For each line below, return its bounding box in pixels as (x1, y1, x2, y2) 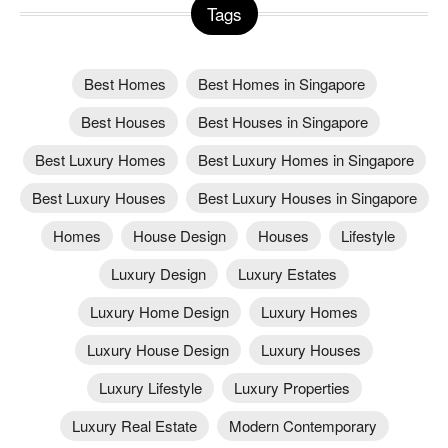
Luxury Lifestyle (98, 376, 202, 398)
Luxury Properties (233, 376, 350, 398)
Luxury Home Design (90, 300, 229, 322)
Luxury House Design (87, 338, 229, 360)
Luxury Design (111, 262, 206, 284)
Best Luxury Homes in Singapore (197, 148, 414, 170)
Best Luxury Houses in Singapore (197, 186, 417, 208)
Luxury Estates (238, 262, 337, 284)
